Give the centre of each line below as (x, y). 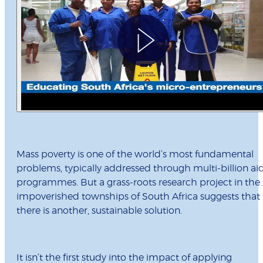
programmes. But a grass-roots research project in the (138, 183)
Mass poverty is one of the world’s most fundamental (135, 155)
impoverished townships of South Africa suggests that (138, 197)
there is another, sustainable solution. (99, 211)
